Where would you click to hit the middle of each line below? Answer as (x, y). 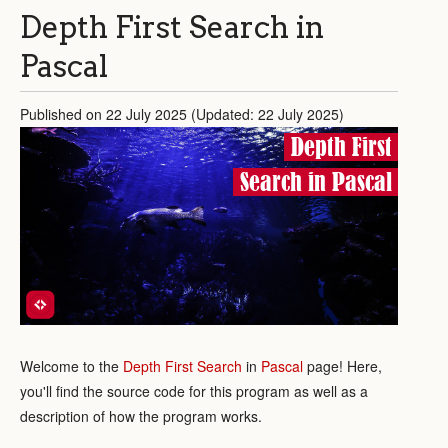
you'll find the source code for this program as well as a (194, 390)
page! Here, (342, 365)
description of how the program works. (141, 415)
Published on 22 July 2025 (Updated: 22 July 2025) (182, 114)
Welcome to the (71, 365)
